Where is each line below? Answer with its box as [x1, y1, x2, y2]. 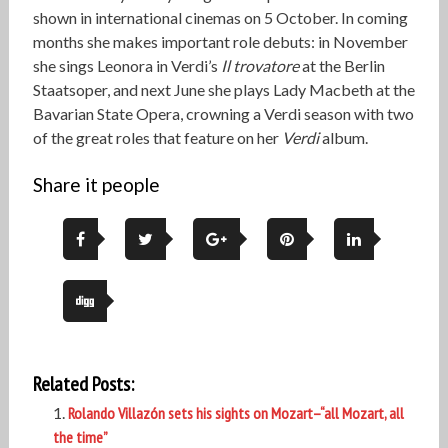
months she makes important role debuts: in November [32, 32, 408, 52]
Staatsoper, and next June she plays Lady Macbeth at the [32, 80, 415, 100]
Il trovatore [220, 56, 299, 76]
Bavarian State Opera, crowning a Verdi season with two [32, 104, 414, 124]
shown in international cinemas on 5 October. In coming [32, 8, 408, 28]
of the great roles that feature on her [32, 128, 282, 148]
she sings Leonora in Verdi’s [32, 56, 221, 76]
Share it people [32, 173, 160, 197]
